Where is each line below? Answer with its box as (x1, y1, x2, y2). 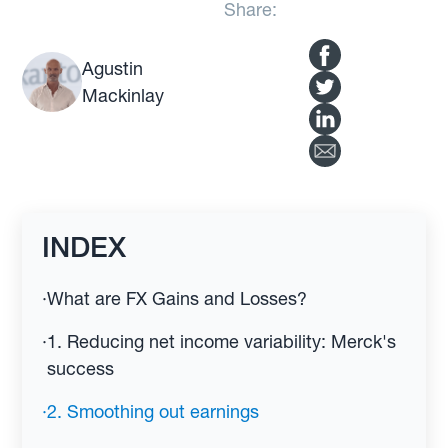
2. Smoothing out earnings (47, 400, 260, 423)
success (47, 357, 115, 380)
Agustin (82, 56, 144, 80)
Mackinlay (82, 83, 165, 107)
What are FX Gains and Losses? (47, 287, 308, 310)
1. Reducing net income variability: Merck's (47, 330, 397, 353)
